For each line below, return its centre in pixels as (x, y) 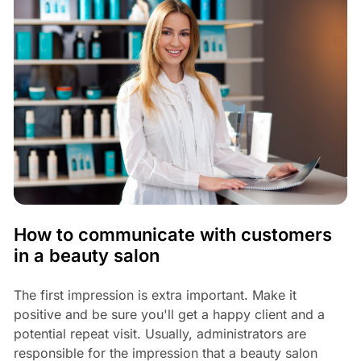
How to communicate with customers (172, 234)
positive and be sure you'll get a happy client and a (169, 314)
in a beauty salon (86, 255)
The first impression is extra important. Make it (155, 295)
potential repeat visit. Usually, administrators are (160, 333)
